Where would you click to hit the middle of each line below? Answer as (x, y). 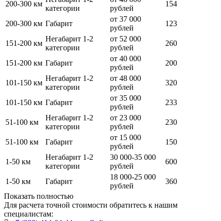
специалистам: (29, 214)
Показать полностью (39, 196)
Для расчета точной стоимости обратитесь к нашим (91, 205)
